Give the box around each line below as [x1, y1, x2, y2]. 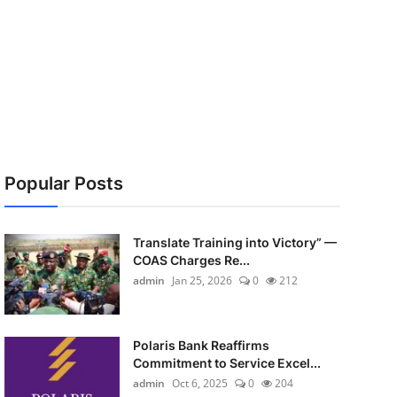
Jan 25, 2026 [171, 273, 232, 288]
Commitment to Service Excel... [132, 355, 321, 370]
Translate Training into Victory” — [132, 235, 337, 250]
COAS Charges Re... [132, 253, 250, 268]
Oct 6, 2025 [171, 376, 228, 391]
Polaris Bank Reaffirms [132, 338, 269, 353]
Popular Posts [4, 173, 123, 194]
